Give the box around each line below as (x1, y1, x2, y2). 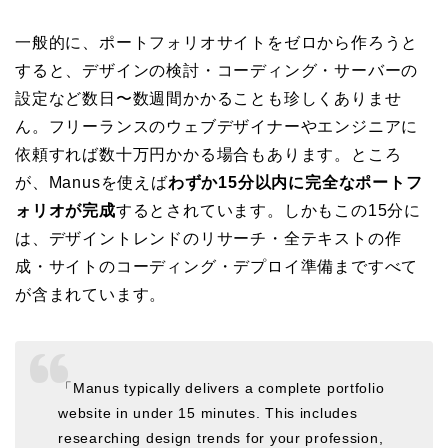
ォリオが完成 (15, 202, 116, 220)
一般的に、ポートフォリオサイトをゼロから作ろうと (15, 34, 419, 52)
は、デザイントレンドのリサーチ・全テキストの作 (15, 230, 402, 248)
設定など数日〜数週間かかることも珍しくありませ (15, 90, 402, 108)
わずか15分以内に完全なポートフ (167, 174, 423, 192)
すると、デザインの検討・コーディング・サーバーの (15, 62, 419, 80)
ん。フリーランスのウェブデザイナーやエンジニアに (15, 118, 419, 136)
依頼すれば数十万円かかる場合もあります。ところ (15, 146, 402, 164)
